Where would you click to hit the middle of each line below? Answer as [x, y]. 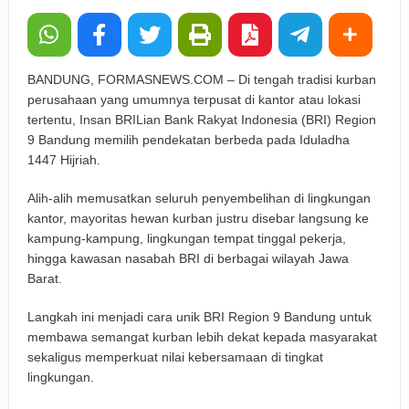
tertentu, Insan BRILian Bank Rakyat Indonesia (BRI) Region [201, 120]
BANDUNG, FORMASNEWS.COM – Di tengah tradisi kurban [201, 80]
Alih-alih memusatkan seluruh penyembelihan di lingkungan [199, 199]
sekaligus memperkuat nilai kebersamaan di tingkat [175, 357]
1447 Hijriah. [63, 160]
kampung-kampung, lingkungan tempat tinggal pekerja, [186, 239]
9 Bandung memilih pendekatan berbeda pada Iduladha [188, 140]
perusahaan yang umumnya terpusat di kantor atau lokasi [194, 100]
